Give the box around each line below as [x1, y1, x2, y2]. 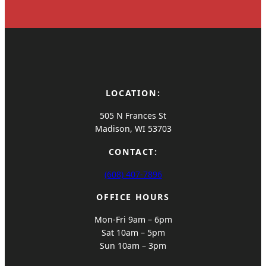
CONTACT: [108, 145, 158, 157]
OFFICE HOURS [96, 191, 170, 203]
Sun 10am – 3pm [100, 240, 166, 252]
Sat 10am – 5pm [101, 227, 165, 239]
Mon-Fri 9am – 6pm [94, 214, 172, 226]
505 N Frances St [100, 109, 166, 121]
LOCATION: [105, 87, 161, 99]
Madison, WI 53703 [94, 122, 172, 134]
